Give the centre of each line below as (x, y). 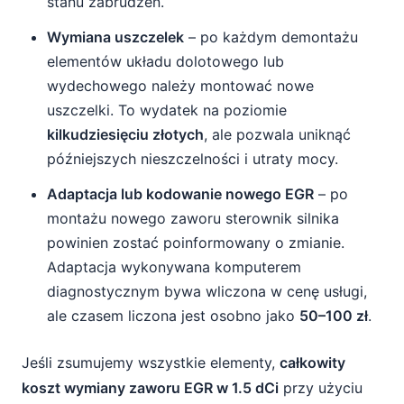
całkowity (312, 363)
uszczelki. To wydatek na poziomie (167, 110)
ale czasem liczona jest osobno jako (173, 316)
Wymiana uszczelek (115, 37)
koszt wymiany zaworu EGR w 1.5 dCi (150, 388)
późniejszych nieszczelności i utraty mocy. (193, 159)
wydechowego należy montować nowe (180, 86)
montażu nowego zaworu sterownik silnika (193, 218)
